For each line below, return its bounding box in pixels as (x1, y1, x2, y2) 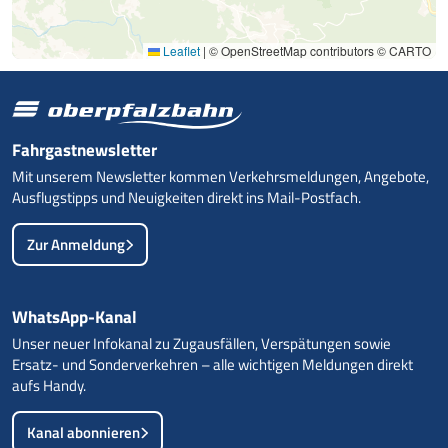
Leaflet (160, 42, 200, 59)
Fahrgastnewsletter (12, 136, 157, 163)
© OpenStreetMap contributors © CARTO (206, 42, 431, 59)
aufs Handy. (12, 373, 86, 397)
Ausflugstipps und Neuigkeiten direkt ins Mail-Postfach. (12, 185, 361, 209)
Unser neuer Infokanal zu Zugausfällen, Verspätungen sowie (12, 331, 391, 355)
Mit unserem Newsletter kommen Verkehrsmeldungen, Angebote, (12, 164, 429, 188)
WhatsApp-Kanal (12, 303, 137, 330)
